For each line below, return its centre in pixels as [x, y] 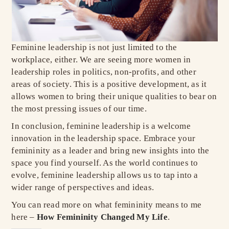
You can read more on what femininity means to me [107, 205]
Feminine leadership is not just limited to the [94, 47]
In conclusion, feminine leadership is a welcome [101, 126]
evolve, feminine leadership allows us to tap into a [105, 175]
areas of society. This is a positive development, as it [109, 84]
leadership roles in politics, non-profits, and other [104, 72]
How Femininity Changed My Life [102, 217]
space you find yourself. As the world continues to [105, 163]
